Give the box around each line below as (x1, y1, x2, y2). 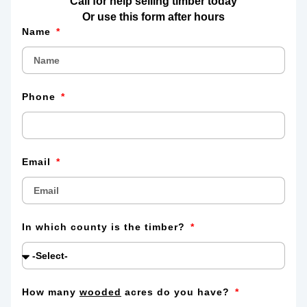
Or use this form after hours (82, 11, 225, 23)
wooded (79, 286, 121, 297)
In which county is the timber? (22, 221, 188, 232)
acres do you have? (121, 286, 233, 297)
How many (22, 286, 79, 297)
